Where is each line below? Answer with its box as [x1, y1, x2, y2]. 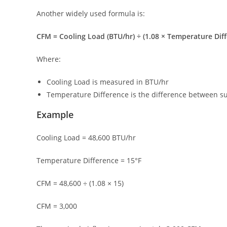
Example [36, 108, 73, 121]
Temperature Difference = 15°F [36, 156, 141, 166]
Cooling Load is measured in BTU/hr [47, 77, 169, 87]
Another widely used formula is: [36, 9, 145, 19]
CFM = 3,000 [36, 201, 77, 211]
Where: [36, 54, 61, 64]
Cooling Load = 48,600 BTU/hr [36, 133, 136, 143]
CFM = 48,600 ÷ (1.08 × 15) [36, 178, 124, 188]
